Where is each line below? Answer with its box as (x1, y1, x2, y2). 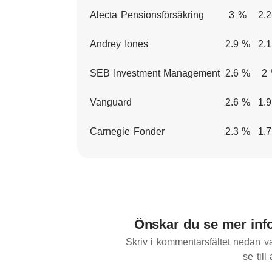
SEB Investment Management (90, 68, 220, 78)
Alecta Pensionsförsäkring (90, 10, 204, 20)
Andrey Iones (90, 39, 148, 49)
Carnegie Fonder (90, 126, 165, 137)
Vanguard (90, 97, 132, 107)
